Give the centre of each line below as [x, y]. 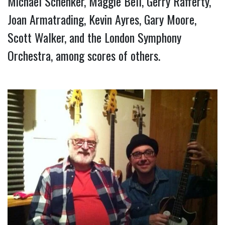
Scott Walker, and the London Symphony [94, 37]
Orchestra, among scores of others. [84, 55]
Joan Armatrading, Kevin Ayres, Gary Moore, [102, 19]
